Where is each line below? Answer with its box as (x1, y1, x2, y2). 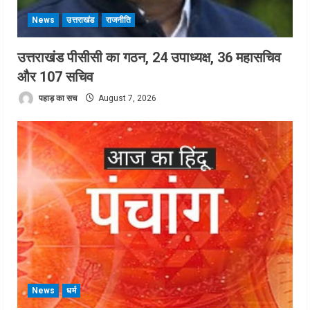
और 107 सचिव (17, 69, 93, 86)
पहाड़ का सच (37, 93, 77, 103)
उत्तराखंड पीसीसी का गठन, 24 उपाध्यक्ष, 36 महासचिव (17, 49, 281, 66)
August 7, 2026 (96, 93, 156, 103)
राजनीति (105, 15, 131, 26)
